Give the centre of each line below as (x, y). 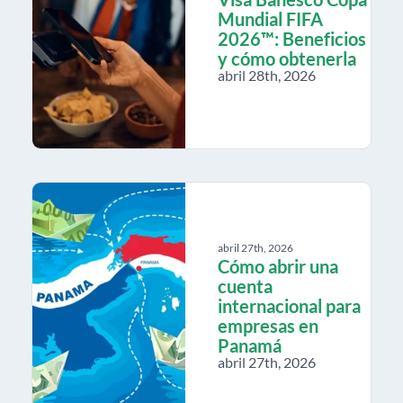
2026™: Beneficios (292, 38)
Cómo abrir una (278, 266)
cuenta (245, 286)
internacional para (289, 305)
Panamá (250, 345)
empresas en (268, 325)
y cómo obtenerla (287, 58)
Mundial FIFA (270, 18)
